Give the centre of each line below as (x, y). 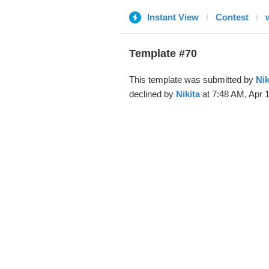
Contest (232, 17)
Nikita (188, 94)
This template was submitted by (192, 80)
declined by (152, 94)
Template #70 (163, 53)
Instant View (173, 17)
